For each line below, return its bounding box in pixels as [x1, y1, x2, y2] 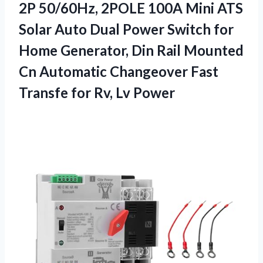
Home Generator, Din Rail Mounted [19, 41, 244, 59]
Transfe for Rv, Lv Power [19, 83, 175, 101]
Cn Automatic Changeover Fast [19, 62, 218, 80]
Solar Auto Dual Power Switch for [19, 20, 234, 38]
